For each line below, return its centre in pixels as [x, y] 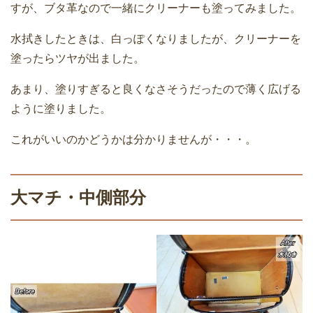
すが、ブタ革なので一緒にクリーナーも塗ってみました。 [156, 8]
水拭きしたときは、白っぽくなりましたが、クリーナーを [156, 38]
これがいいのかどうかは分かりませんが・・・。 [133, 139]
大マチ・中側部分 [78, 197]
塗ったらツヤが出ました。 [78, 58]
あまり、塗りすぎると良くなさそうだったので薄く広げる [156, 89]
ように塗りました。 [61, 108]
